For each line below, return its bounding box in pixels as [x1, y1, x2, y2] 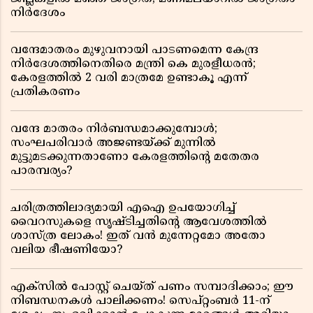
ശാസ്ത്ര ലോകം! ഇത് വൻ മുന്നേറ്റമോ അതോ [10, 229, 265, 243]
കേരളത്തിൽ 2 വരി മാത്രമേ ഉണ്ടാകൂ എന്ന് [10, 71, 247, 85]
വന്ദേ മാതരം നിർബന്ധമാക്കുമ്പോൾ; [10, 122, 217, 136]
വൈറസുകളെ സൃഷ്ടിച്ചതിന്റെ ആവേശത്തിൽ [10, 215, 267, 229]
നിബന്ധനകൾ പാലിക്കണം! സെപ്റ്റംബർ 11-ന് [10, 294, 270, 308]
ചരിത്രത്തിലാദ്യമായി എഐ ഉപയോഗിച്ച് [10, 201, 235, 215]
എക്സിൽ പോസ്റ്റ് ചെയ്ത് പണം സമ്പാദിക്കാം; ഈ [10, 280, 293, 294]
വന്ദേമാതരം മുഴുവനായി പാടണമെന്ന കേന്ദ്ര [10, 43, 259, 57]
